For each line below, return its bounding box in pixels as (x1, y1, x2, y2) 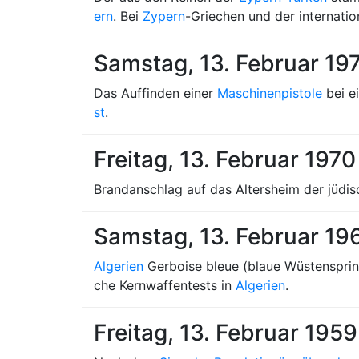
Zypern (143, 8, 185, 24)
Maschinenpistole (217, 85, 322, 101)
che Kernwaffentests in (94, 277, 236, 293)
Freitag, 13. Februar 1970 (94, 146, 356, 173)
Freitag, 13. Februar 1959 (94, 319, 357, 346)
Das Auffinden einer (94, 85, 217, 101)
